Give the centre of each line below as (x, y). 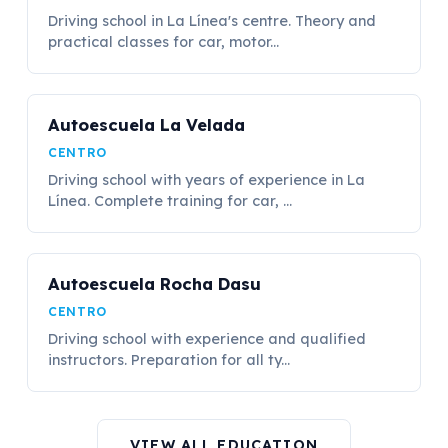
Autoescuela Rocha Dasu (155, 283)
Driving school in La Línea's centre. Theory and (212, 20)
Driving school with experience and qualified (207, 338)
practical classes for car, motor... (164, 41)
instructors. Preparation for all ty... (169, 359)
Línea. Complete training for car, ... (170, 200)
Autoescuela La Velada (147, 124)
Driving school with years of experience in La (207, 179)
